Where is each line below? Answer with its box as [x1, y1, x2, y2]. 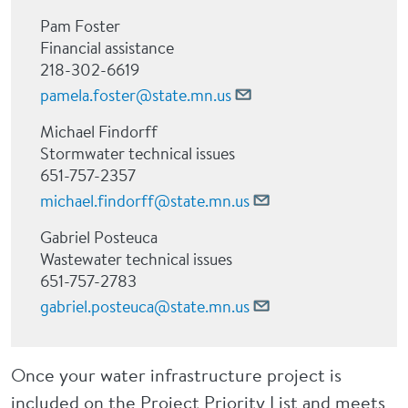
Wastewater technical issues [40, 248, 232, 270]
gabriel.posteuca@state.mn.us [40, 295, 250, 318]
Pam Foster [40, 15, 120, 37]
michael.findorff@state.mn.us [40, 189, 250, 212]
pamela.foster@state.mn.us [40, 84, 231, 107]
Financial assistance [40, 36, 174, 59]
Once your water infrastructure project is [11, 362, 342, 387]
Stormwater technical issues [40, 142, 235, 165]
